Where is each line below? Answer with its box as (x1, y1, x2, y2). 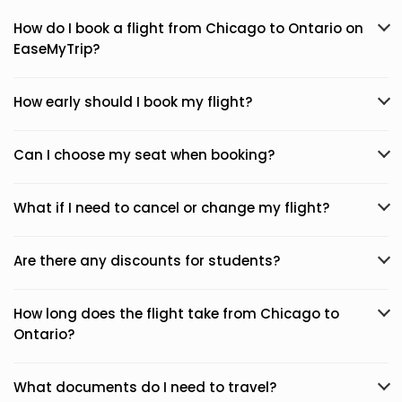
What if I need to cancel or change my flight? (13, 198, 329, 217)
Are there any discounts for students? (13, 251, 280, 270)
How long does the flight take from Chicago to (13, 304, 339, 323)
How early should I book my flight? (13, 92, 252, 111)
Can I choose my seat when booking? (13, 145, 275, 164)
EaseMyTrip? (13, 39, 100, 58)
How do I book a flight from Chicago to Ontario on (13, 19, 363, 38)
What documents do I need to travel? (13, 378, 276, 397)
